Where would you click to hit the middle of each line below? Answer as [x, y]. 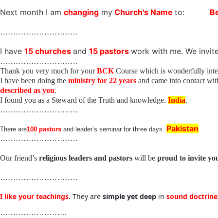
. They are [86, 196]
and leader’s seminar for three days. [115, 129]
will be [145, 158]
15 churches [49, 51]
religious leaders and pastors [86, 158]
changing [81, 12]
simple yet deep [129, 196]
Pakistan [182, 128]
